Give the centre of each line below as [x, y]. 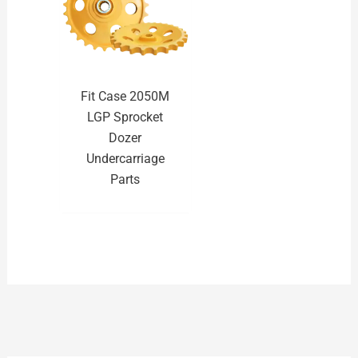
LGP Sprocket [125, 117]
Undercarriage [125, 158]
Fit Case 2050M [125, 96]
